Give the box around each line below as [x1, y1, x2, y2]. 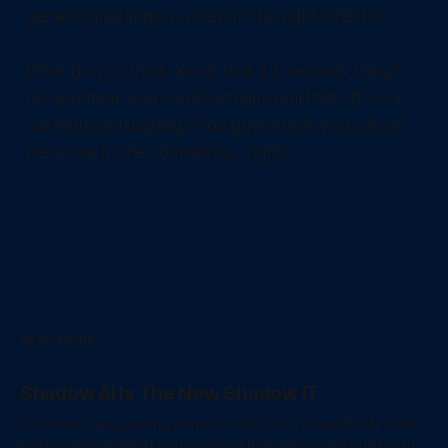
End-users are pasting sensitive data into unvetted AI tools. [20, 415, 421, 434]
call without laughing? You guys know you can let [25, 115, 406, 136]
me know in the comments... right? [25, 142, 291, 163]
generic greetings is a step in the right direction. [25, 6, 394, 27]
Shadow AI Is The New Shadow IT [20, 382, 320, 406]
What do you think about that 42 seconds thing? [25, 61, 401, 82]
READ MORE [20, 333, 95, 349]
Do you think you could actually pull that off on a [25, 88, 402, 109]
